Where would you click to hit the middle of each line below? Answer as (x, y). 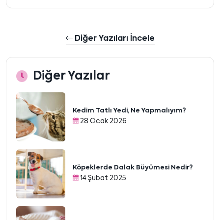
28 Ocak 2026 (103, 122)
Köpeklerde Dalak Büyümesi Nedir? (133, 168)
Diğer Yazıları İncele (113, 39)
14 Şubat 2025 (102, 179)
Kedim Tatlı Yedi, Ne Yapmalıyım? (129, 111)
